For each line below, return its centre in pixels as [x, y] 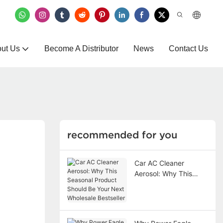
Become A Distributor [81, 48]
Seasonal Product [163, 184]
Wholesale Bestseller [167, 205]
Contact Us [188, 48]
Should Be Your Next [168, 194]
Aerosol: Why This [163, 173]
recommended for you [122, 135]
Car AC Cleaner [159, 163]
